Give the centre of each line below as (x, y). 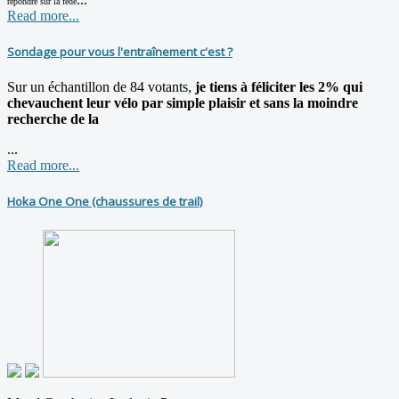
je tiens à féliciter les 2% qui (277, 87)
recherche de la (53, 119)
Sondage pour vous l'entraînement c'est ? (120, 52)
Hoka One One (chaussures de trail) (105, 202)
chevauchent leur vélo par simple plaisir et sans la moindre (183, 103)
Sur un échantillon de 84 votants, (99, 87)
